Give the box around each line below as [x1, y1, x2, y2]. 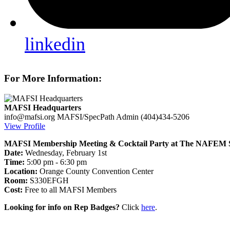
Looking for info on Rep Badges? [4, 203, 120, 212]
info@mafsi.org [4, 112, 55, 122]
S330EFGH [28, 176, 69, 185]
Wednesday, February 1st [23, 148, 107, 158]
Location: [4, 167, 40, 176]
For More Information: [4, 73, 102, 84]
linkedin [25, 33, 85, 54]
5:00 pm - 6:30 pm [25, 158, 87, 167]
